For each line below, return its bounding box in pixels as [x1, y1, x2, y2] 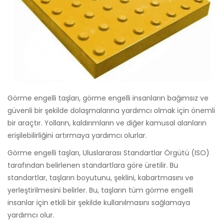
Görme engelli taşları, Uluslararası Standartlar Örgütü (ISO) [7, 147, 210, 158]
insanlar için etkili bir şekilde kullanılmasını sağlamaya [7, 197, 190, 208]
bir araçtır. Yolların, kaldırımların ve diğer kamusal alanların [7, 117, 207, 128]
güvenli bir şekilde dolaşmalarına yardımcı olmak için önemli [7, 105, 215, 115]
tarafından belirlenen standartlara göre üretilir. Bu [7, 160, 178, 170]
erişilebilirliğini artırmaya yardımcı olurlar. [7, 130, 147, 140]
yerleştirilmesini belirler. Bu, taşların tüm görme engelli [7, 185, 193, 195]
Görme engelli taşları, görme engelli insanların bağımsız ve [7, 93, 209, 103]
